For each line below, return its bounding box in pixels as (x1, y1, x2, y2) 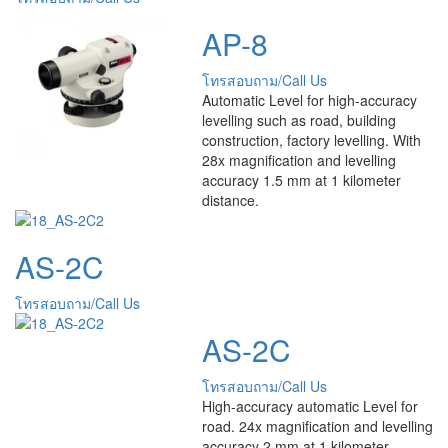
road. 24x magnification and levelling (201, 415, 433, 436)
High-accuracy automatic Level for (201, 395, 418, 416)
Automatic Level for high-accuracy (201, 89, 417, 110)
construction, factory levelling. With (201, 129, 421, 150)
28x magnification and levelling (201, 149, 396, 170)
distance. (201, 189, 259, 210)
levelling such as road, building (201, 109, 396, 130)
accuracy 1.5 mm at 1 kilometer (201, 169, 401, 190)
